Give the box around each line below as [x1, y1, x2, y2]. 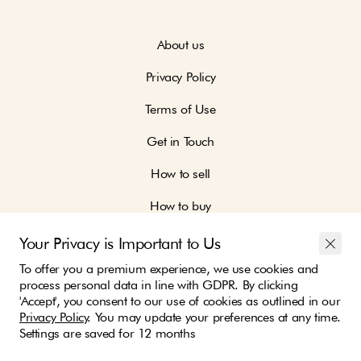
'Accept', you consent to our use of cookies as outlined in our [19, 293, 341, 309]
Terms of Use [145, 102, 216, 118]
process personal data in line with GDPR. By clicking [19, 277, 298, 293]
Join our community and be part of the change [56, 305, 305, 321]
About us [156, 37, 205, 53]
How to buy [150, 198, 211, 214]
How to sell [151, 166, 210, 182]
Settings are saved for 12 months [19, 326, 196, 341]
